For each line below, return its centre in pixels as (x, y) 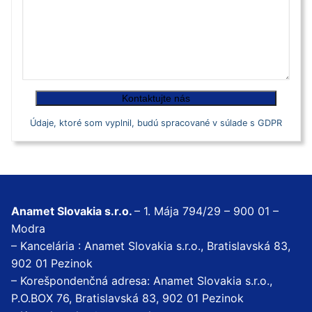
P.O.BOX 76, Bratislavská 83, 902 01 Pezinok (127, 298)
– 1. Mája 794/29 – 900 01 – (206, 211)
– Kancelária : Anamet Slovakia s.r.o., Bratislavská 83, (151, 245)
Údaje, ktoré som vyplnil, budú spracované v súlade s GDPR (156, 123)
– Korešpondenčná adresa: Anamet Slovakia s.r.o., (142, 280)
